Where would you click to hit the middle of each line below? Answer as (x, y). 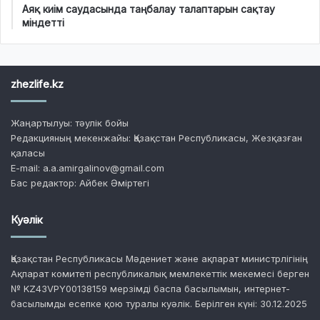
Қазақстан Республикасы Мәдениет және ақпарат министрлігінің (159, 258)
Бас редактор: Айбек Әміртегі (80, 182)
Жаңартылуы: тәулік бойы (70, 122)
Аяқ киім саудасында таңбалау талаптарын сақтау (149, 9)
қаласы (28, 152)
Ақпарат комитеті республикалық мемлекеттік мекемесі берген (160, 273)
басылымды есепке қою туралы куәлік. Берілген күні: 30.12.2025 (159, 303)
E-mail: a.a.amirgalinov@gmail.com (87, 167)
